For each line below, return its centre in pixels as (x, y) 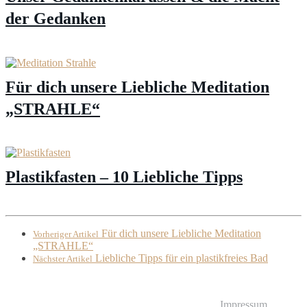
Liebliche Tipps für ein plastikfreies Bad (180, 258)
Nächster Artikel (63, 259)
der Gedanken (56, 18)
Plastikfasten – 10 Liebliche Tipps (124, 177)
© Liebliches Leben (259, 282)
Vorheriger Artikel (66, 234)
